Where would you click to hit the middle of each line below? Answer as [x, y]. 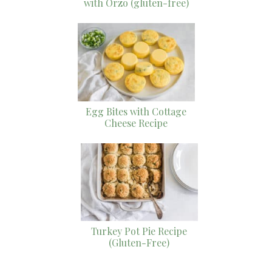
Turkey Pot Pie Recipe [139, 231]
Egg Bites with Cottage [136, 111]
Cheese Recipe [136, 123]
